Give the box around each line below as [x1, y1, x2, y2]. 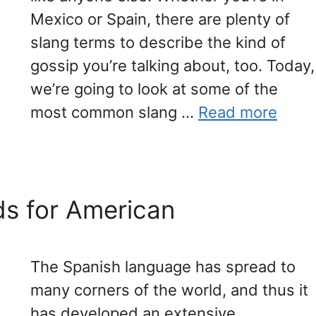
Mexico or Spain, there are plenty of [30, 10, 290, 28]
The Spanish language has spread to [30, 257, 296, 276]
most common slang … [30, 103, 198, 121]
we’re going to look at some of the [30, 80, 278, 98]
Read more [198, 103, 277, 121]
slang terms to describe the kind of [30, 33, 286, 51]
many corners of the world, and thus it [30, 280, 308, 299]
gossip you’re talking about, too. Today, [30, 56, 315, 75]
